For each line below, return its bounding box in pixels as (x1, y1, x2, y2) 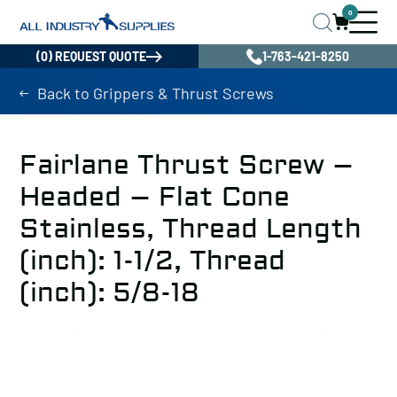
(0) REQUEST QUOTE (36, 49, 146, 64)
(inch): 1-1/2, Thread (19, 245, 285, 277)
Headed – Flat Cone (19, 181, 290, 214)
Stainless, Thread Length (19, 213, 362, 245)
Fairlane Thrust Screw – (19, 149, 354, 182)
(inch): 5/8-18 (19, 276, 199, 309)
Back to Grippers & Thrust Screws (37, 83, 274, 103)
